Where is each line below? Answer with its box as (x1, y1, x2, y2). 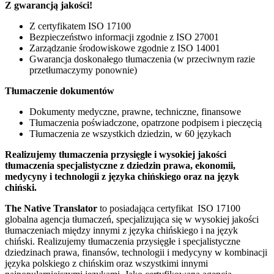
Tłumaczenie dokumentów (5, 85, 117, 96)
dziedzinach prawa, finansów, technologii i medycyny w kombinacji (5, 246, 267, 257)
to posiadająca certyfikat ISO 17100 (97, 202, 240, 213)
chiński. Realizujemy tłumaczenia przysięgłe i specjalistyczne (5, 235, 240, 246)
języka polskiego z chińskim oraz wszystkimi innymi (5, 257, 208, 268)
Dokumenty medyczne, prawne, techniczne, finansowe (29, 106, 241, 117)
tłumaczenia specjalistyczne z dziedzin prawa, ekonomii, (5, 160, 235, 171)
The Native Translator (5, 202, 97, 213)
